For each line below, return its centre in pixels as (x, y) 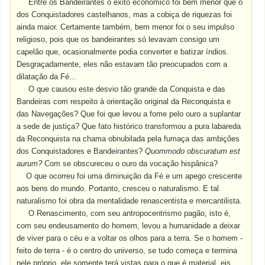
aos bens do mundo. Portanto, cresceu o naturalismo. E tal (118, 188)
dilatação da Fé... (47, 77)
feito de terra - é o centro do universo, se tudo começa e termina (127, 251)
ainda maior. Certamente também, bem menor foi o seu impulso (126, 27)
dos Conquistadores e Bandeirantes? (81, 151)
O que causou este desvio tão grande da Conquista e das (127, 89)
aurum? (31, 164)
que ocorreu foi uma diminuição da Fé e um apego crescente (137, 176)
